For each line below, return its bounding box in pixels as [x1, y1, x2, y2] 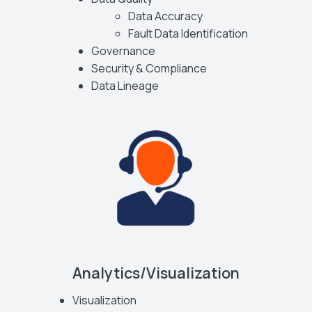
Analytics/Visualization [72, 263, 240, 283]
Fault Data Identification [128, 25, 249, 41]
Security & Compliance [91, 60, 208, 76]
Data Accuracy [128, 8, 203, 24]
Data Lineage [91, 77, 159, 93]
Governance [91, 42, 156, 58]
